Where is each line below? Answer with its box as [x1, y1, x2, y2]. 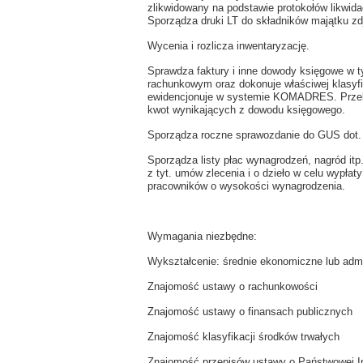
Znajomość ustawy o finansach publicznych [147, 305, 352, 318]
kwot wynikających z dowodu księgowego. [147, 104, 345, 116]
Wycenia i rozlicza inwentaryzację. [147, 40, 310, 52]
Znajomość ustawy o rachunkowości [147, 280, 318, 293]
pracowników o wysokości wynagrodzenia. [147, 180, 345, 192]
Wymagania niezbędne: [147, 230, 257, 242]
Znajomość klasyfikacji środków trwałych [147, 331, 340, 343]
